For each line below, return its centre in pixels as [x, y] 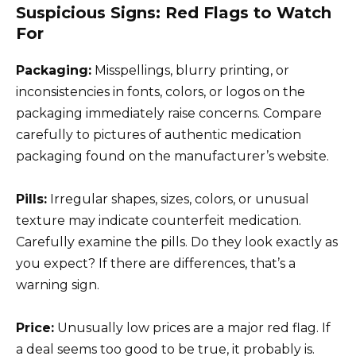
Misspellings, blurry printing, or [190, 70]
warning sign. [58, 284]
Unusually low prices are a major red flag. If [192, 328]
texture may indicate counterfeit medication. [159, 220]
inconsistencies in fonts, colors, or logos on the [161, 91]
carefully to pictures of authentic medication [159, 134]
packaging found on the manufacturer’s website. [172, 156]
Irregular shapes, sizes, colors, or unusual [178, 199]
